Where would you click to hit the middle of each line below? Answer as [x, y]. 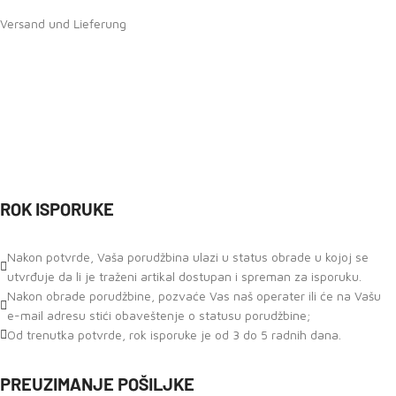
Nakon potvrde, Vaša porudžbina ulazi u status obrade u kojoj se [188, 257]
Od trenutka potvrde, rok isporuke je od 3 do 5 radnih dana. [174, 335]
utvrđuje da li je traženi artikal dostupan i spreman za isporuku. [184, 276]
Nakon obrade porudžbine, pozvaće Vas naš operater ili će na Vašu [194, 296]
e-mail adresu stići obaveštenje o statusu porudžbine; [159, 315]
